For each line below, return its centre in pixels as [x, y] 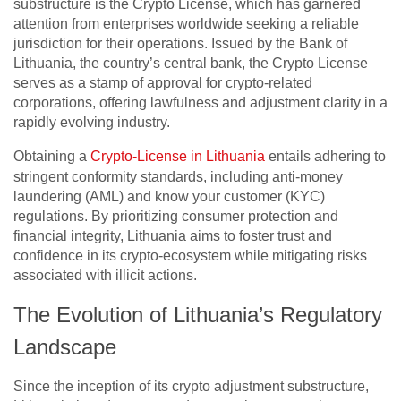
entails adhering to [325, 157]
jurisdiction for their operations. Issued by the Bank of [180, 44]
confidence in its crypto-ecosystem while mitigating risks [190, 256]
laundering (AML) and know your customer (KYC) [169, 197]
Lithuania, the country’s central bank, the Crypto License [191, 64]
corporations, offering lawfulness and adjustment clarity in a [200, 103]
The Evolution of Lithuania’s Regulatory [198, 315]
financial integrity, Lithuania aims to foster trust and [173, 236]
